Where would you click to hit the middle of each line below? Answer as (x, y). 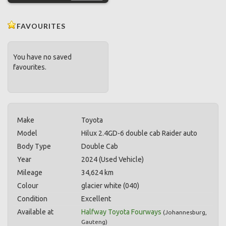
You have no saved (42, 57)
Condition (32, 199)
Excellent (96, 199)
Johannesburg (185, 212)
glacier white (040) (110, 186)
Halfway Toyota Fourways (121, 212)
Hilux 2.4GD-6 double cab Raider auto (139, 133)
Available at (35, 212)
